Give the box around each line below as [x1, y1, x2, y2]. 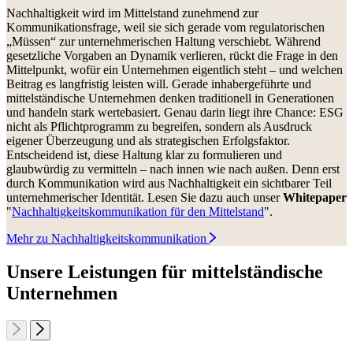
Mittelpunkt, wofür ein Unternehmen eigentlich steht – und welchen [6, 62, 343, 76]
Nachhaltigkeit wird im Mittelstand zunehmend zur [6, 6, 258, 20]
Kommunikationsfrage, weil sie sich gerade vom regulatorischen [6, 20, 325, 34]
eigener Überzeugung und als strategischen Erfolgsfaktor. [6, 133, 290, 147]
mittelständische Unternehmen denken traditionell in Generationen [6, 91, 334, 105]
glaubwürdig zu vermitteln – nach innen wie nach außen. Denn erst [6, 162, 340, 176]
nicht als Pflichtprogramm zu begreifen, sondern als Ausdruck [6, 119, 312, 133]
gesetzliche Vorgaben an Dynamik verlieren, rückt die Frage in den [6, 48, 338, 62]
